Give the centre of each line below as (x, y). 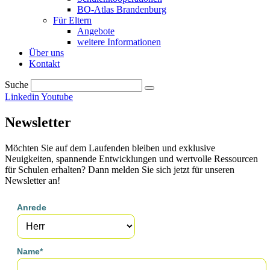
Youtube (57, 96)
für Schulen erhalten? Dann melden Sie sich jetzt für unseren (120, 169)
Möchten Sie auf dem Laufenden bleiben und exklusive (110, 148)
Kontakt (44, 63)
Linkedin (22, 96)
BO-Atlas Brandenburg (122, 9)
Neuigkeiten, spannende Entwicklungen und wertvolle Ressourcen (131, 159)
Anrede (32, 207)
